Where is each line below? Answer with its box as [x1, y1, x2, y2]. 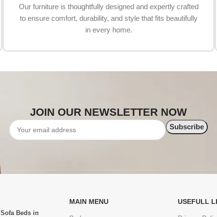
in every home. [85, 26, 132, 34]
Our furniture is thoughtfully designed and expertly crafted [18, 2, 199, 11]
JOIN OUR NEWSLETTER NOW [30, 106, 187, 119]
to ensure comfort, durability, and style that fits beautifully [19, 14, 198, 23]
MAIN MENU [69, 198, 108, 206]
